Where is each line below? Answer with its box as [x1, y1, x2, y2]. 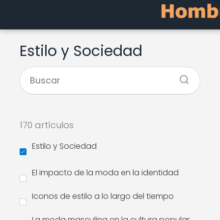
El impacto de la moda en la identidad [32, 167, 179, 178]
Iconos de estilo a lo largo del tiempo [32, 191, 174, 202]
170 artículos [20, 119, 74, 131]
